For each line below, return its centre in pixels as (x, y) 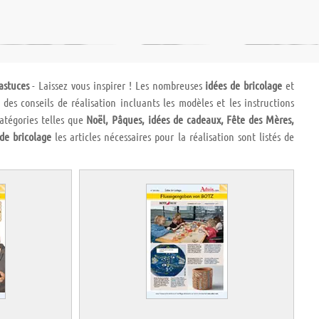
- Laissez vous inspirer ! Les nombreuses (117, 85)
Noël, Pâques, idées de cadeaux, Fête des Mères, (190, 120)
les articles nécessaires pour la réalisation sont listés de (173, 137)
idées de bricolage (244, 85)
